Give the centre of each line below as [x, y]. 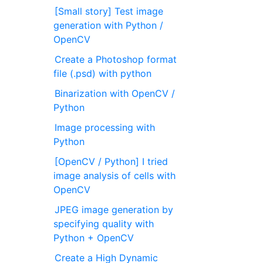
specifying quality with [104, 223]
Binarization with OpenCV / [115, 93]
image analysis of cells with [115, 175]
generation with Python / [109, 25]
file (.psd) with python [103, 73]
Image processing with [105, 127]
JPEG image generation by [114, 209]
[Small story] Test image [109, 11]
